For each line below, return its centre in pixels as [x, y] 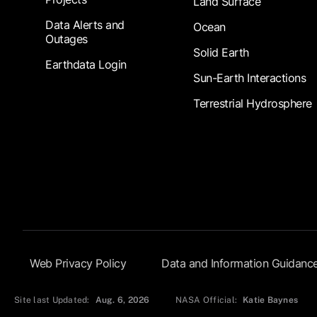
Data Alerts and [85, 25]
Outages [67, 39]
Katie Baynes [271, 300]
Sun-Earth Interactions [250, 78]
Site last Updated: [52, 300]
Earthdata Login [86, 65]
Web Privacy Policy [78, 264]
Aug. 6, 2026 [122, 300]
